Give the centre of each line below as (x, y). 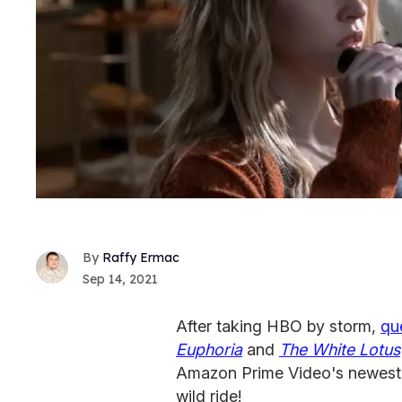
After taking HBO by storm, (278, 326)
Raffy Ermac (141, 257)
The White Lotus (340, 349)
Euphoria (209, 349)
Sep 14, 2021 (120, 279)
